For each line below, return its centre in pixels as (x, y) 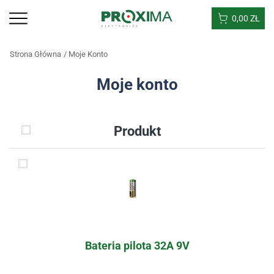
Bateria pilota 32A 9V (137, 246)
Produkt (137, 131)
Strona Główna (35, 54)
